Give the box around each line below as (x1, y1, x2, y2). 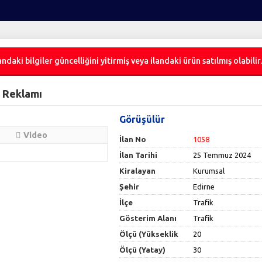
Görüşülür (119, 114, 166, 125)
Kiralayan (119, 167, 156, 175)
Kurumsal (193, 167, 225, 175)
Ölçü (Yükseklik (119, 230, 179, 238)
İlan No (119, 135, 147, 143)
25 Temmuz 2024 (193, 151, 251, 159)
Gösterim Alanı (119, 214, 177, 222)
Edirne (193, 182, 215, 191)
